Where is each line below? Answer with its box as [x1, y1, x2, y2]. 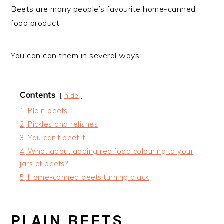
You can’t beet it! [28, 133, 87, 142]
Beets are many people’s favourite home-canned [11, 3, 196, 14]
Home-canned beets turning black [28, 172, 149, 182]
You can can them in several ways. [11, 50, 141, 60]
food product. [11, 17, 61, 28]
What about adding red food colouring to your [28, 146, 194, 156]
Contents [20, 89, 56, 100]
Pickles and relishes [28, 119, 98, 129]
